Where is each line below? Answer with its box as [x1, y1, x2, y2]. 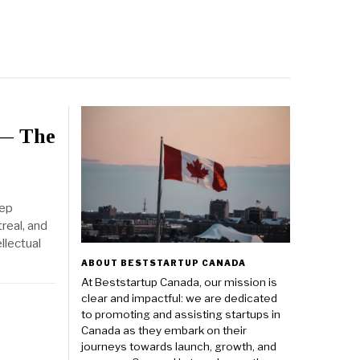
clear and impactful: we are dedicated [81, 292, 277, 305]
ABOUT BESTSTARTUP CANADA [81, 258, 246, 268]
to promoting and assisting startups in [81, 308, 280, 321]
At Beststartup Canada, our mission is [81, 276, 277, 289]
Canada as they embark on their [81, 324, 247, 337]
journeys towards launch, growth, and [81, 340, 276, 354]
